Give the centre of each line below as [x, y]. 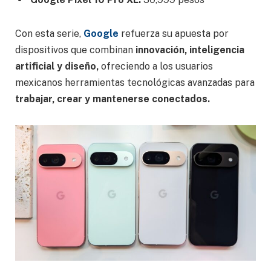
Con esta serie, [49, 33]
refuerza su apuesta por [174, 33]
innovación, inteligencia [190, 50]
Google [101, 33]
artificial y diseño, [57, 66]
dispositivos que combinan [75, 50]
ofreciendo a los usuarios [156, 66]
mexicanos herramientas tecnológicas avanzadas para [135, 82]
